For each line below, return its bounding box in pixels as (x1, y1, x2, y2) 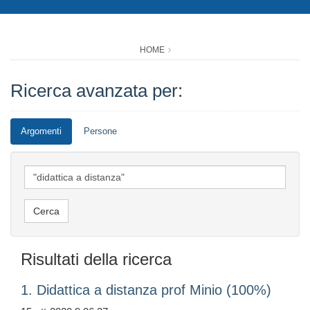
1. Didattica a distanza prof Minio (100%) (21, 282, 271, 298)
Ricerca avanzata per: (10, 80, 183, 102)
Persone (84, 126, 117, 137)
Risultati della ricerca (21, 250, 172, 269)
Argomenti (21, 126, 62, 137)
